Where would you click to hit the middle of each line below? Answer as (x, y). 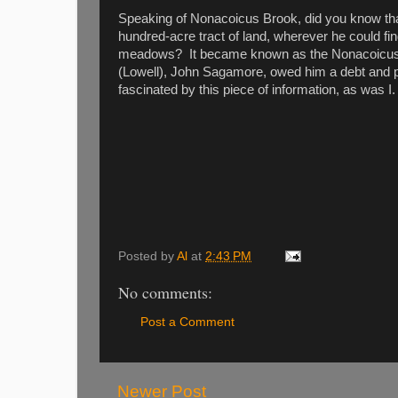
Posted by (147, 256)
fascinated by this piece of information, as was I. (257, 89)
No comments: (165, 292)
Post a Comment (187, 322)
